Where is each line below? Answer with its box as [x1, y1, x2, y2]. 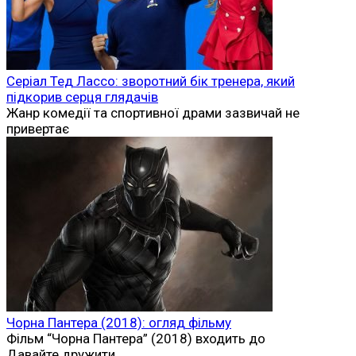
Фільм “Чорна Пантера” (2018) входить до [6, 330, 265, 346]
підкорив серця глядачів [6, 88, 158, 105]
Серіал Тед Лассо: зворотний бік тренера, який [6, 72, 295, 89]
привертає [6, 120, 69, 137]
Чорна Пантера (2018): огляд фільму [6, 314, 231, 331]
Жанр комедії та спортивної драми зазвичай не [6, 104, 300, 121]
